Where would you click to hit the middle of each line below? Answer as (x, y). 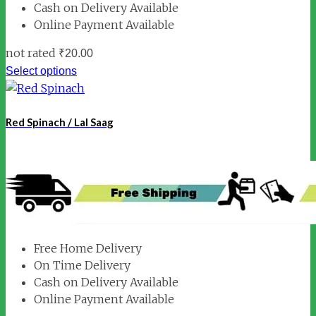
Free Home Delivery (88, 248)
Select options (41, 71)
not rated (31, 53)
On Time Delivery (82, 265)
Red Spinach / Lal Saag (60, 122)
